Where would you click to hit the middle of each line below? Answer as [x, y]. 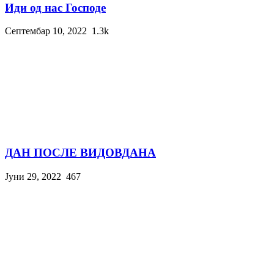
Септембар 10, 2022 [46, 31]
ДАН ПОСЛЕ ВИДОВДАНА [80, 153]
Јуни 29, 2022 [33, 176]
